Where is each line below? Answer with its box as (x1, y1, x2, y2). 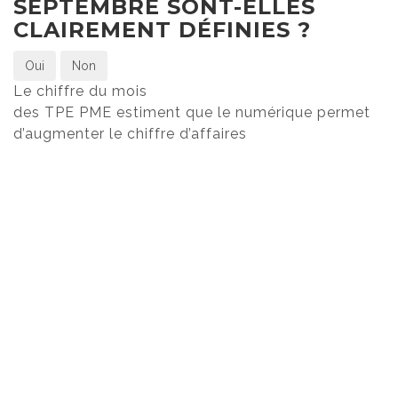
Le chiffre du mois (13, 82, 147, 99)
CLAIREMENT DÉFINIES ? (13, 16, 311, 43)
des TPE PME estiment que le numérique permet (13, 103, 370, 121)
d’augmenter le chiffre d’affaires (13, 124, 247, 142)
